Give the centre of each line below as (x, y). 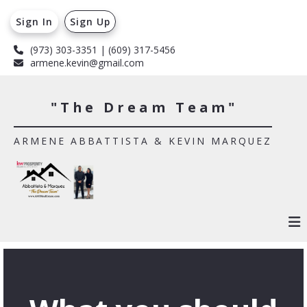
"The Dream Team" (145, 107)
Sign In (34, 21)
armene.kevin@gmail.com (87, 62)
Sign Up (90, 21)
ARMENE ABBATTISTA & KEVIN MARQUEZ (143, 140)
